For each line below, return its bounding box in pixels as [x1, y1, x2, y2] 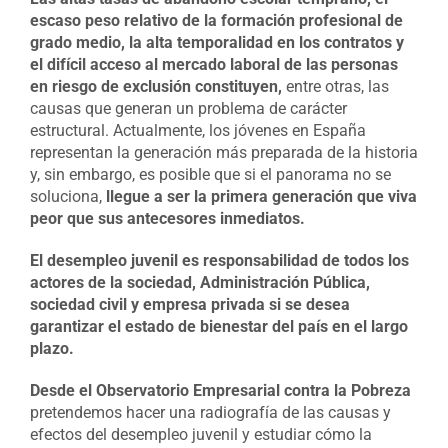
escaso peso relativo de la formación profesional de [29, 11, 403, 30]
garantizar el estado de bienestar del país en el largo [29, 317, 408, 336]
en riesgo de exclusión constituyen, [29, 77, 282, 96]
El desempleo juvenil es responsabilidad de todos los [29, 251, 409, 270]
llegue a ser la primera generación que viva [105, 187, 417, 206]
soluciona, [29, 187, 106, 206]
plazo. [29, 339, 74, 358]
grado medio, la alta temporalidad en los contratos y [29, 33, 404, 52]
